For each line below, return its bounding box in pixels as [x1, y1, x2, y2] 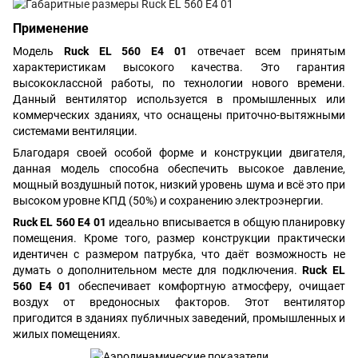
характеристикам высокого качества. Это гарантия [13, 61, 345, 74]
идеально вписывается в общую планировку [109, 216, 346, 229]
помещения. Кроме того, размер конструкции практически [13, 232, 345, 245]
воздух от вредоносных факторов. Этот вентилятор [13, 296, 345, 309]
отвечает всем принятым [186, 45, 345, 58]
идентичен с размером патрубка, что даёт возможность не [13, 248, 345, 261]
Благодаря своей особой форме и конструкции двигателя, [13, 146, 345, 160]
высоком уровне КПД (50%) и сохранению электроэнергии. [13, 194, 324, 208]
